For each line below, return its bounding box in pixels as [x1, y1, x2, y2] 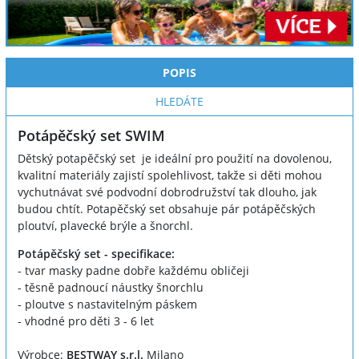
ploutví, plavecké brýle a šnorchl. [18, 218, 193, 233]
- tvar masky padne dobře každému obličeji [18, 263, 249, 278]
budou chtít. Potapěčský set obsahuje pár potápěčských [18, 201, 316, 216]
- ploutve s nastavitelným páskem [18, 296, 197, 312]
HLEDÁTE [155, 94, 204, 109]
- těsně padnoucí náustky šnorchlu [18, 280, 204, 295]
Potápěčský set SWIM [18, 126, 165, 145]
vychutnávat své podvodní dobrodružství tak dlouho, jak [18, 184, 317, 200]
